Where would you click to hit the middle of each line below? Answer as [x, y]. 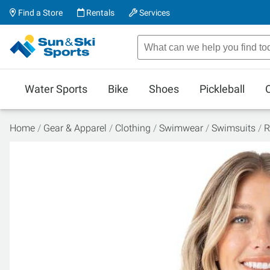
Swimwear [181, 128]
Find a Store [39, 13]
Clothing [133, 128]
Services [154, 13]
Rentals [99, 13]
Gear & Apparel [75, 128]
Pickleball [222, 89]
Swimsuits [234, 128]
